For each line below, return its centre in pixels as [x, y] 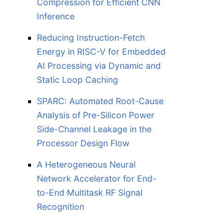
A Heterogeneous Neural [86, 164]
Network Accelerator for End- [97, 178]
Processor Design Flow [83, 143]
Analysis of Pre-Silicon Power [96, 115]
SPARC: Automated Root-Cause [100, 101]
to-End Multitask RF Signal [90, 193]
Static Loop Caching [77, 80]
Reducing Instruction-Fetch [91, 38]
